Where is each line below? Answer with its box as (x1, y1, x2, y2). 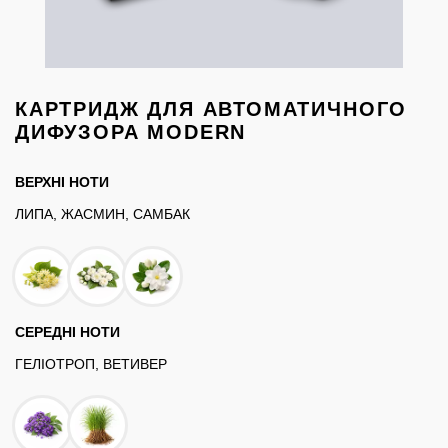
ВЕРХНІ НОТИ (15, 174, 109, 191)
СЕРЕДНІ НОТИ (15, 323, 120, 340)
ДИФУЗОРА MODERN (15, 121, 247, 144)
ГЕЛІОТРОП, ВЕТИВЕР (15, 355, 171, 372)
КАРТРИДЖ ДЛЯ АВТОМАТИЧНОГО (15, 98, 408, 121)
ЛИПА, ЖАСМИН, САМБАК (15, 206, 190, 223)
